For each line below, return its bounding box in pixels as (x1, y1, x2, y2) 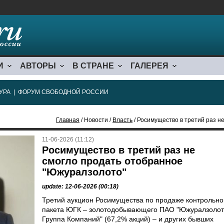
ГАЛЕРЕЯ (130, 61, 168, 70)
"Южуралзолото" (42, 166, 126, 177)
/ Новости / (79, 116, 112, 123)
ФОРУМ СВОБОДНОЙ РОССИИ (18, 88, 108, 95)
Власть (112, 116, 132, 123)
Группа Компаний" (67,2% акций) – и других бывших (42, 215, 213, 223)
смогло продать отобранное (42, 155, 182, 166)
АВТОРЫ (20, 61, 56, 70)
